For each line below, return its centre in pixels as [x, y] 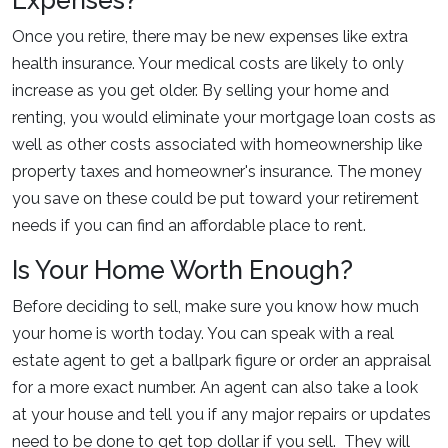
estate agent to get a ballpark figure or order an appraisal [221, 360]
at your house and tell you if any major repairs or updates [221, 414]
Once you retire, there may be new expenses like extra [210, 36]
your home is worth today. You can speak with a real [203, 333]
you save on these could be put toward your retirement [215, 198]
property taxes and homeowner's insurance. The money [217, 171]
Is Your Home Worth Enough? [182, 270]
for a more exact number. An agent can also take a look [215, 387]
